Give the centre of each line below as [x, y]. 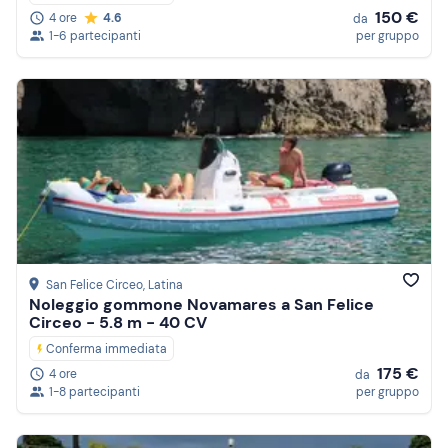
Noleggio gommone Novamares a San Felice [201, 305]
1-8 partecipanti [94, 392]
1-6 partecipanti [95, 36]
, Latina [163, 285]
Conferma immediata [106, 349]
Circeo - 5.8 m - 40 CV [118, 323]
